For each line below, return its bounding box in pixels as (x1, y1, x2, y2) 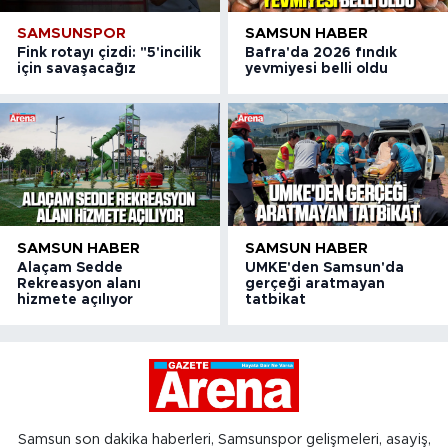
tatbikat (245, 292, 307, 307)
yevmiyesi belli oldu (245, 62, 389, 77)
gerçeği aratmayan (245, 276, 386, 291)
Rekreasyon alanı (17, 276, 141, 291)
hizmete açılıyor (17, 292, 133, 307)
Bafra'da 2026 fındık (245, 46, 398, 61)
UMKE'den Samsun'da (245, 260, 405, 275)
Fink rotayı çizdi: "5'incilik (17, 46, 201, 61)
